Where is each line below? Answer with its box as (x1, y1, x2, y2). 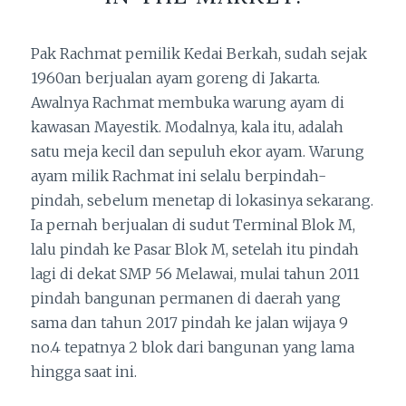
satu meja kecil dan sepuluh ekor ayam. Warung (31, 142, 364, 161)
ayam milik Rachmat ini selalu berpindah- (31, 167, 326, 186)
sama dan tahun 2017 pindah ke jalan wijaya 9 (31, 314, 348, 333)
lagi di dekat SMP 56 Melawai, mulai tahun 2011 (31, 265, 360, 284)
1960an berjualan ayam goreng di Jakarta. (31, 69, 320, 88)
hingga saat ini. (31, 362, 137, 382)
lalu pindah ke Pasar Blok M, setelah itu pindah (31, 240, 359, 259)
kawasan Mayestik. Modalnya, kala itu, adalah (31, 118, 343, 137)
